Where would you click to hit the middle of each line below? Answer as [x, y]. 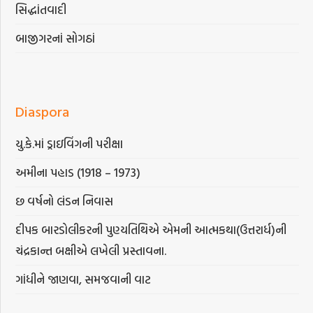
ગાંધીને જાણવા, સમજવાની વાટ [83, 279]
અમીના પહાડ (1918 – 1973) [80, 173]
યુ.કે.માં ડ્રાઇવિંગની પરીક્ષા [70, 144]
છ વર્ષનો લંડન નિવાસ [65, 201]
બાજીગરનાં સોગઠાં [56, 38]
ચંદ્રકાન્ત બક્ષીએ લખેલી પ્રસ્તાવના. [91, 251]
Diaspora [43, 111]
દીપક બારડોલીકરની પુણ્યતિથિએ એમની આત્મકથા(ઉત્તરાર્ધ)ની [151, 230]
